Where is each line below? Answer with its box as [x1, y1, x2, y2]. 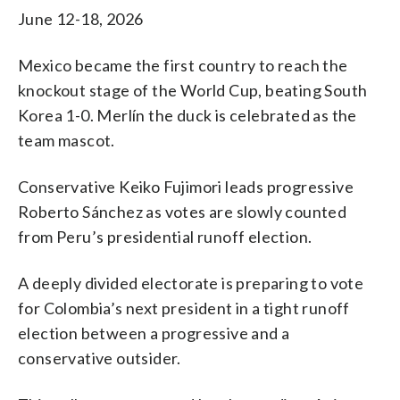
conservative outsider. [18, 347, 181, 368]
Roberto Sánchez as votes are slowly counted [18, 201, 347, 221]
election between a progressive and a [18, 322, 290, 343]
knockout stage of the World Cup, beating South [18, 79, 368, 100]
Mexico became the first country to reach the [18, 54, 348, 75]
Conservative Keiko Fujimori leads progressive [18, 176, 354, 196]
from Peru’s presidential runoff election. [18, 226, 312, 246]
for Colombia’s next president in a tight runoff [18, 297, 350, 318]
